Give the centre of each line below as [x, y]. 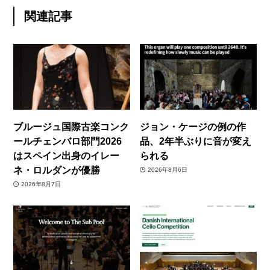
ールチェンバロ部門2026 [68, 141]
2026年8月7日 [41, 184]
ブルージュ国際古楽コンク [71, 126]
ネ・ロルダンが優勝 [57, 170]
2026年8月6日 [167, 170]
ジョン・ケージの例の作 [193, 126]
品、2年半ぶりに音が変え [196, 141]
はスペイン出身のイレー [67, 155]
